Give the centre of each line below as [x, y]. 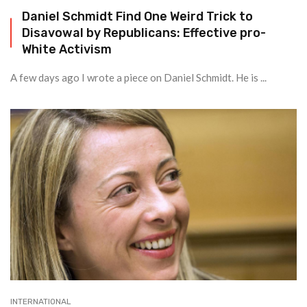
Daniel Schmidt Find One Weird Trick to [137, 16]
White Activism [67, 49]
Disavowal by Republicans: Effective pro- [144, 33]
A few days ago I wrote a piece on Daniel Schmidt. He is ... [138, 77]
